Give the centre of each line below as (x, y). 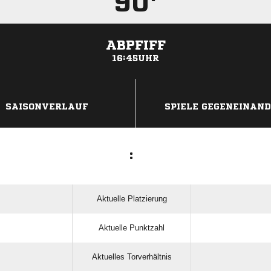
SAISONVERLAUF (47, 107)
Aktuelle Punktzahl (132, 228)
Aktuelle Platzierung (132, 199)
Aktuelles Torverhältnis (132, 257)
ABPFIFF (135, 46)
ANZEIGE (135, 85)
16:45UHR (135, 58)
